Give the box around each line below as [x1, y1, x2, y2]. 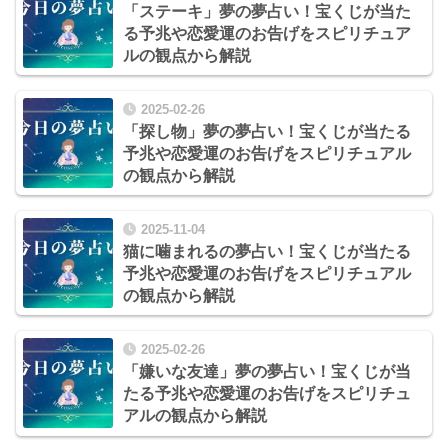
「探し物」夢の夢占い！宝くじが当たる [123, 123, 411, 140]
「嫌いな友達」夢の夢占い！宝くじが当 [123, 363, 411, 381]
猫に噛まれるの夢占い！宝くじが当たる [123, 243, 411, 261]
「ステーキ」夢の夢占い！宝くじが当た [123, 2, 411, 20]
